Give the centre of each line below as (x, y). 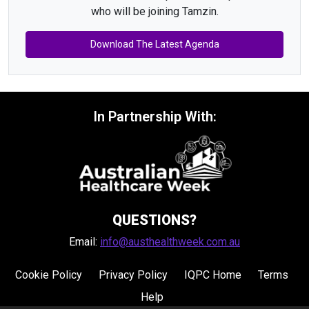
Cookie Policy (49, 275)
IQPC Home (213, 275)
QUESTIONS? (154, 220)
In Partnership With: (154, 117)
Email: (84, 242)
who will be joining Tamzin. (154, 12)
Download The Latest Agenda (154, 44)
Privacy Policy (133, 275)
